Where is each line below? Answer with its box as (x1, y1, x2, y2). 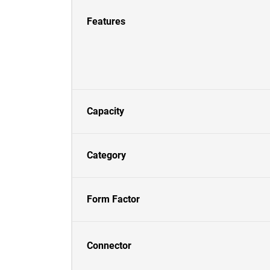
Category (87, 149, 126, 161)
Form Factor (87, 193, 140, 205)
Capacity (87, 105, 124, 117)
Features (87, 16, 125, 27)
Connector (87, 240, 131, 251)
